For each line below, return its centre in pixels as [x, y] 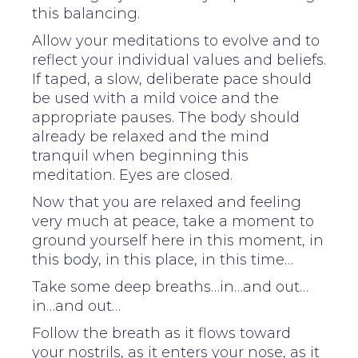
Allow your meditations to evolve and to [176, 40]
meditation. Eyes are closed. [132, 175]
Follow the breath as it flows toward [161, 333]
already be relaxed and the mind [151, 136]
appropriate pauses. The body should [166, 117]
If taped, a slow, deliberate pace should [172, 79]
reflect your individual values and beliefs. [179, 60]
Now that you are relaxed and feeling [167, 202]
